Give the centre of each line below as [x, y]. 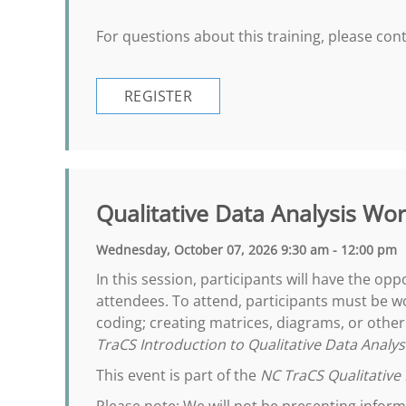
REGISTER [159, 96]
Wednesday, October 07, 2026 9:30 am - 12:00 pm [246, 250]
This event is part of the [178, 375]
